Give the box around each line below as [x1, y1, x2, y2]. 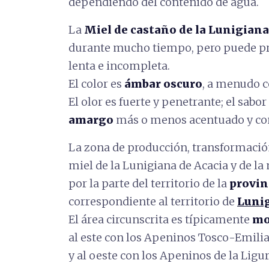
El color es [68, 77, 124, 91]
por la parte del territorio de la [68, 177, 229, 190]
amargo [68, 113, 113, 127]
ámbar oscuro [124, 77, 202, 91]
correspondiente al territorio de [68, 195, 237, 208]
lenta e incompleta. [68, 59, 170, 73]
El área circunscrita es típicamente [68, 213, 252, 226]
